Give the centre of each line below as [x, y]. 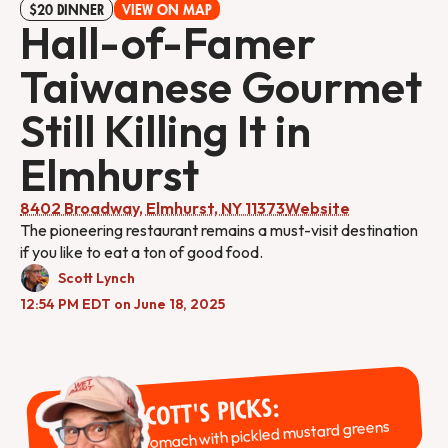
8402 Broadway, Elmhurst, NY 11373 [152, 208]
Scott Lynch [96, 278]
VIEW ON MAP [167, 10]
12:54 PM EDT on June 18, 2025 [122, 304]
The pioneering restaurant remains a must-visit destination [219, 230]
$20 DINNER [66, 10]
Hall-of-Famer [168, 43]
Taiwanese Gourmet [221, 87]
